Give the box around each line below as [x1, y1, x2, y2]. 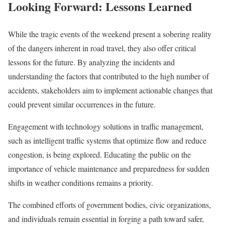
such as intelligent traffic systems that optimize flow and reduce [8, 135, 206, 146]
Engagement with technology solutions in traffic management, [8, 121, 203, 132]
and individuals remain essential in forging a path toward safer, [8, 213, 204, 224]
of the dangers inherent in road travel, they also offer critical [8, 42, 196, 53]
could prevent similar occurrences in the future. [8, 98, 156, 109]
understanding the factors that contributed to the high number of [8, 70, 209, 81]
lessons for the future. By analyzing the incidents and [8, 56, 175, 67]
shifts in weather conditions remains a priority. [8, 177, 153, 188]
